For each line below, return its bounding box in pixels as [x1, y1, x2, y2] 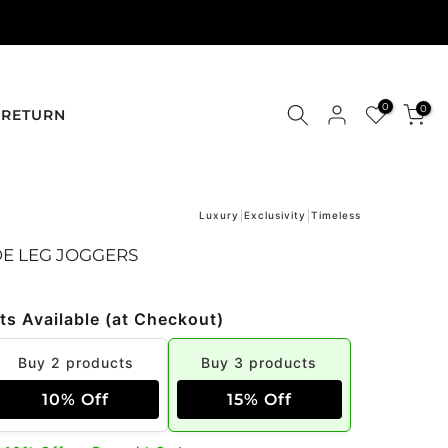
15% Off [226, 390, 292, 409]
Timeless [311, 209, 361, 221]
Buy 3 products [201, 354, 318, 371]
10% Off [42, 390, 110, 409]
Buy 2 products [17, 354, 134, 371]
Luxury [199, 209, 239, 221]
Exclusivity [244, 209, 306, 221]
